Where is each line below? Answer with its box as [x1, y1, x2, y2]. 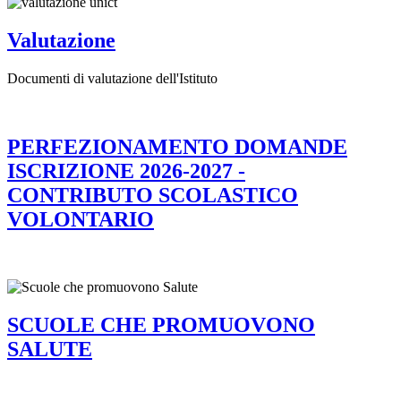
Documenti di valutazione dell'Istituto [7, 70, 218, 86]
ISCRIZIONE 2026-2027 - [7, 158, 245, 183]
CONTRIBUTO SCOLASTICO [7, 183, 298, 207]
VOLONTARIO [7, 207, 154, 231]
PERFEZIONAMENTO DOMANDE [7, 134, 347, 158]
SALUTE [7, 337, 92, 362]
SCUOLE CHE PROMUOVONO [7, 313, 315, 337]
